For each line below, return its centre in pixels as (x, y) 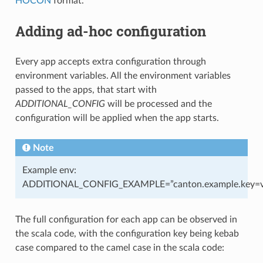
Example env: (49, 170)
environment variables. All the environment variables (123, 75)
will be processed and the (158, 104)
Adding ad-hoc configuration (110, 31)
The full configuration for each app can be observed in (126, 219)
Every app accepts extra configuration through (110, 61)
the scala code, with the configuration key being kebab (127, 233)
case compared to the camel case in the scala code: (119, 247)
